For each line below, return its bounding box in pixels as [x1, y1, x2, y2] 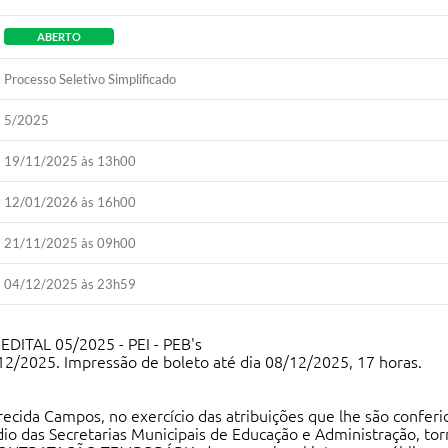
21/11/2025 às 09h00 [4, 235, 137, 251]
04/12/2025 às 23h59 [4, 276, 137, 292]
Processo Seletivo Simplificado [4, 71, 177, 87]
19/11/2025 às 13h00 [4, 153, 137, 169]
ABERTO [37, 30, 82, 43]
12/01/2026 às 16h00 [4, 194, 137, 210]
